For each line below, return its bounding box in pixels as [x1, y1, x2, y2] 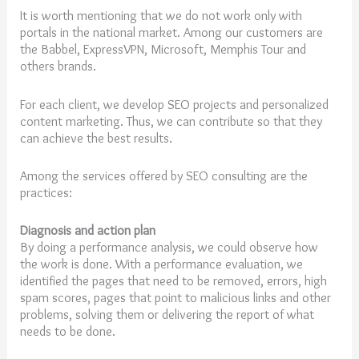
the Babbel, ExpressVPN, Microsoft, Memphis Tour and [20, 41, 307, 58]
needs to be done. [20, 323, 116, 340]
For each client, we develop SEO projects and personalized [20, 95, 329, 112]
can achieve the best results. [20, 129, 173, 146]
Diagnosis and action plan [20, 222, 156, 239]
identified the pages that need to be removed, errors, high [20, 272, 328, 289]
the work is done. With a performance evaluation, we [20, 256, 304, 272]
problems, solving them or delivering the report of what [20, 306, 315, 323]
